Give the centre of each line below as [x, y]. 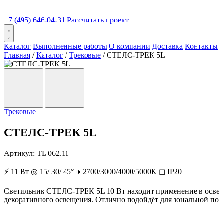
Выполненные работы [70, 46]
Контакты [201, 46]
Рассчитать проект [98, 20]
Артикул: [20, 153]
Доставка [167, 46]
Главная [17, 55]
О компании [130, 46]
